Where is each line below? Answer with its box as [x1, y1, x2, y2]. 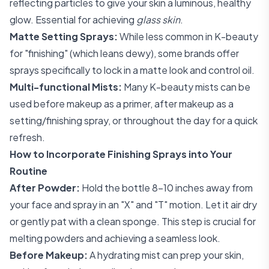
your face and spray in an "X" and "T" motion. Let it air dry [10, 198, 257, 211]
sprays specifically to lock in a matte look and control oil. [10, 64, 255, 76]
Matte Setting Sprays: [10, 30, 118, 43]
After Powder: [10, 181, 80, 194]
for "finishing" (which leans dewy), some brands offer [10, 47, 239, 59]
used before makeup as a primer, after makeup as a [10, 97, 234, 110]
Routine [10, 165, 47, 177]
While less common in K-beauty [118, 30, 258, 43]
